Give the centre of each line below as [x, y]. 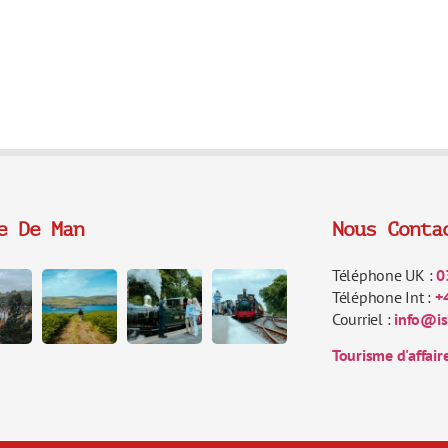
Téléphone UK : [384, 274]
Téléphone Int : [383, 296]
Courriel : [363, 318]
